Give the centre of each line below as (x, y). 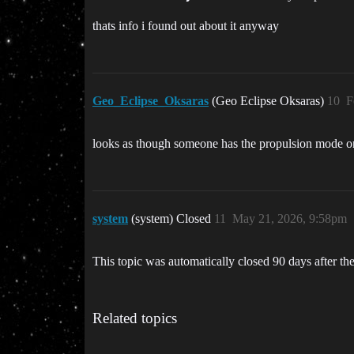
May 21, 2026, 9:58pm (290, 218)
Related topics (135, 318)
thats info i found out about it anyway (186, 26)
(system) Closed (173, 218)
